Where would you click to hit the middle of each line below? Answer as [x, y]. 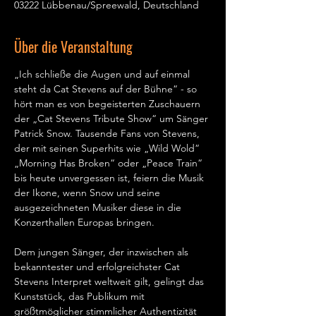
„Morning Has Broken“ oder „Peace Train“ [110, 163]
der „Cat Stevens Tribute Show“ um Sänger [113, 119]
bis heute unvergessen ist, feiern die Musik [110, 178]
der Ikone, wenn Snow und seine [89, 193]
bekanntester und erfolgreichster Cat [98, 267]
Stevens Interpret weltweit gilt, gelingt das [110, 281]
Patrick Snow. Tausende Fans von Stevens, [108, 133]
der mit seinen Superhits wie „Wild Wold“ [108, 148]
